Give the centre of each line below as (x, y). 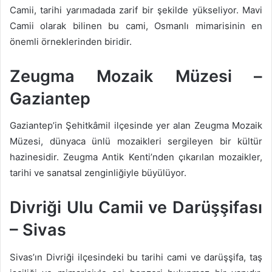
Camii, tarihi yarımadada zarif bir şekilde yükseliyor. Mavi (136, 10)
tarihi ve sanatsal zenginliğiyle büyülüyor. (98, 173)
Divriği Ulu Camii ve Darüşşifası (136, 208)
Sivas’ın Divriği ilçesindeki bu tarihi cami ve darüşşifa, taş (136, 257)
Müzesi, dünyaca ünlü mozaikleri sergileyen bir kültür (136, 141)
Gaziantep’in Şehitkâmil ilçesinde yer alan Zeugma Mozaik (136, 126)
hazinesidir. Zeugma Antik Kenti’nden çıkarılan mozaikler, (136, 157)
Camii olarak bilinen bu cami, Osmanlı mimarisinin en (136, 25)
